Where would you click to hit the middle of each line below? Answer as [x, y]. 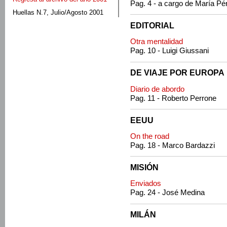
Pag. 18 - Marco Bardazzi [173, 145]
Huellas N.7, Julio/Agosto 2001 [58, 12]
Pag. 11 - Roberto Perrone [173, 98]
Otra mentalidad [157, 42]
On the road [150, 136]
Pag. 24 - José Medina [167, 193]
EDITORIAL [152, 25]
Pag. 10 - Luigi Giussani [169, 51]
